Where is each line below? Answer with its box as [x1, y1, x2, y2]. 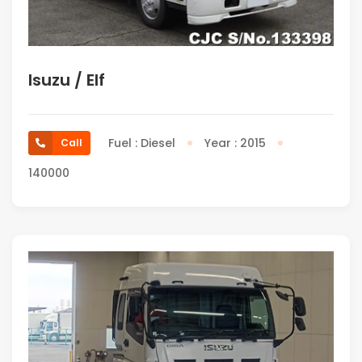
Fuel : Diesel [108, 134, 175, 151]
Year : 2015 [204, 134, 266, 151]
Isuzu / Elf [28, 68, 105, 91]
